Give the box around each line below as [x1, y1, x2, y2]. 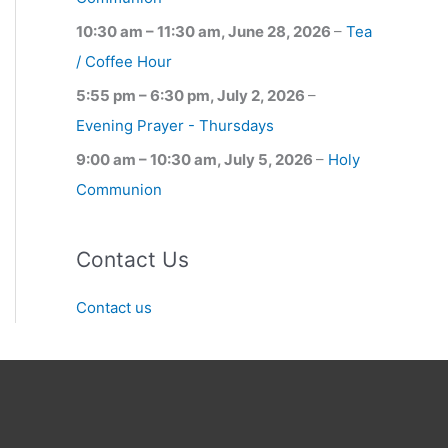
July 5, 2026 [224, 149, 316, 169]
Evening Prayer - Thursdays [76, 115, 274, 135]
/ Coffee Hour [76, 52, 172, 72]
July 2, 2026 [217, 85, 308, 105]
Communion [76, 179, 162, 199]
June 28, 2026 [228, 22, 334, 42]
